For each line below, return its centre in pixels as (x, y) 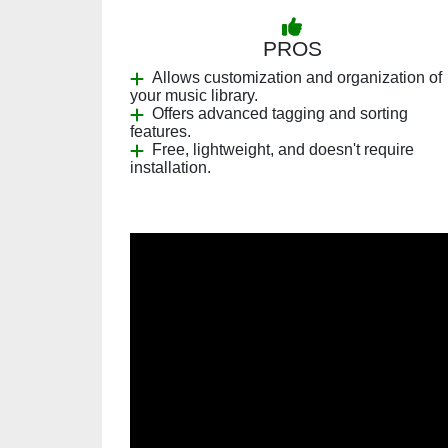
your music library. (194, 95)
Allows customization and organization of (297, 77)
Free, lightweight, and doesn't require (283, 149)
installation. (170, 167)
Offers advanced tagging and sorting (280, 113)
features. (160, 131)
